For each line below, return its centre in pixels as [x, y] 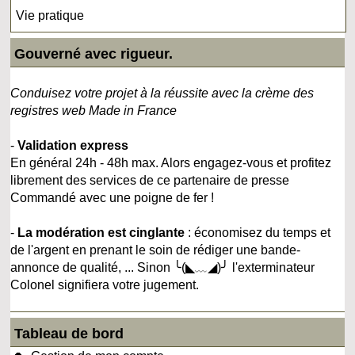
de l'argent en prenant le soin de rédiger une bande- [156, 250]
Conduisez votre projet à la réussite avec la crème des [162, 93]
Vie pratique [50, 15]
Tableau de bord [69, 333]
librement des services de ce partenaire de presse [150, 180]
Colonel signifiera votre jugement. [105, 284]
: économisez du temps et [258, 232]
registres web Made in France [94, 110]
